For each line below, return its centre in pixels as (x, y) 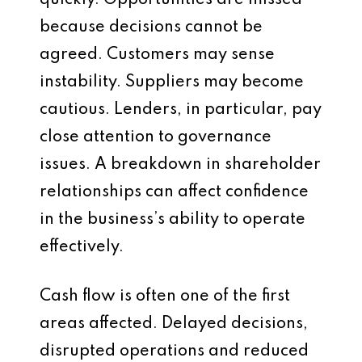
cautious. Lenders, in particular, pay (181, 110)
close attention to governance (156, 137)
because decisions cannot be (151, 27)
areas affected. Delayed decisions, (174, 324)
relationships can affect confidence (174, 192)
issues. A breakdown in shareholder (180, 165)
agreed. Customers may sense (157, 55)
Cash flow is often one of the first (165, 297)
